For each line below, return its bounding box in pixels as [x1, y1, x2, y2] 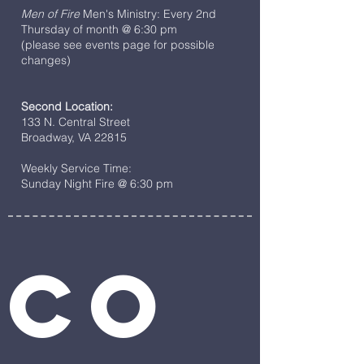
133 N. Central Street [21, 114, 130, 129]
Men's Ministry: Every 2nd [80, 6, 216, 21]
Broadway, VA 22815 [21, 129, 127, 145]
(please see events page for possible [21, 37, 214, 52]
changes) [21, 52, 71, 67]
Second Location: [21, 98, 113, 114]
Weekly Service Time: [21, 160, 132, 175]
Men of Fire [21, 6, 80, 21]
